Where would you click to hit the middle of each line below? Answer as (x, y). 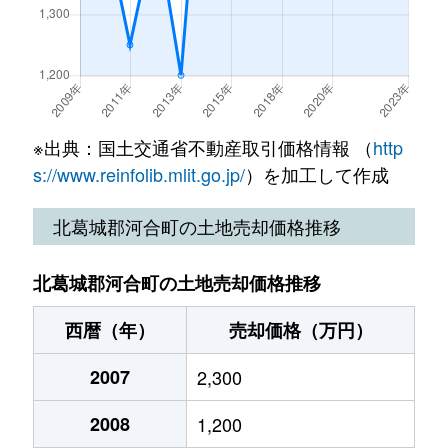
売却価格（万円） (300, 330)
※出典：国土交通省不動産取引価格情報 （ (202, 147)
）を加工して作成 (316, 174)
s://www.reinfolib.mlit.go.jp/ (138, 174)
